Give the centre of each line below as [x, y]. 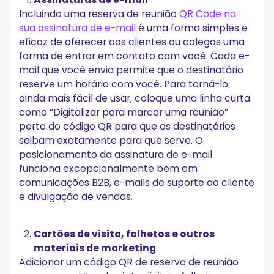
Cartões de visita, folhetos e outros [124, 234]
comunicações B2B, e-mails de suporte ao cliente [137, 182]
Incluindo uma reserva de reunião [99, 13]
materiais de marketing [95, 248]
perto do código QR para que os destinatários [128, 126]
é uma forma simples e [192, 28]
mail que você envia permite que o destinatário [131, 70]
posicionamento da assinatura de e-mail [116, 154]
